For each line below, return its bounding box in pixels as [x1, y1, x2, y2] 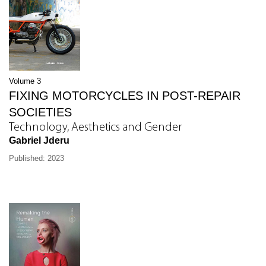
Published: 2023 [9, 154, 64, 163]
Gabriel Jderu [9, 135, 69, 146]
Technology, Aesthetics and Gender [9, 122, 182, 134]
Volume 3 [9, 77, 41, 86]
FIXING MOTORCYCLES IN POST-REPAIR [9, 89, 240, 103]
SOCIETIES [9, 106, 72, 119]
